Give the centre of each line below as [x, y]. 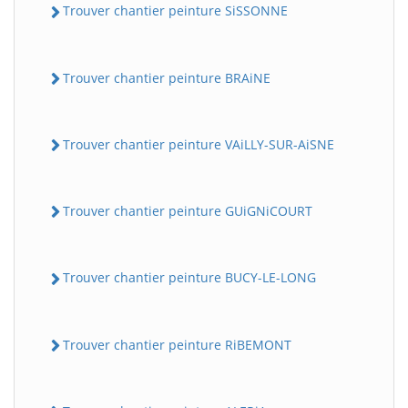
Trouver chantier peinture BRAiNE [167, 77]
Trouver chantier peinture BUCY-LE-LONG [189, 278]
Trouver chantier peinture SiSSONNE [175, 11]
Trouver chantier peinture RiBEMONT [177, 344]
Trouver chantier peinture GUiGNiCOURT [188, 211]
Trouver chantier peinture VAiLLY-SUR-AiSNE [199, 144]
